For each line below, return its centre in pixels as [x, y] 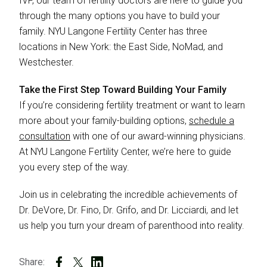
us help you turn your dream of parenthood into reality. [132, 225]
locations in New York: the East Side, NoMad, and [121, 46]
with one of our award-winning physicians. [158, 136]
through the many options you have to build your [119, 15]
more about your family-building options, [104, 120]
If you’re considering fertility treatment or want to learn [132, 105]
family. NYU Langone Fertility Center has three [113, 31]
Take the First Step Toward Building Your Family [123, 89]
